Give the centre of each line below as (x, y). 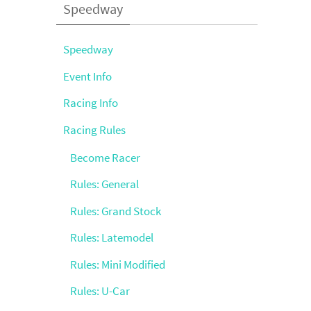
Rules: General (104, 184)
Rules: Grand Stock (116, 211)
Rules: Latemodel (112, 237)
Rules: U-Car (100, 291)
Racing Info (91, 103)
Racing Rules (94, 129)
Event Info (87, 76)
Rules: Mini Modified (118, 264)
